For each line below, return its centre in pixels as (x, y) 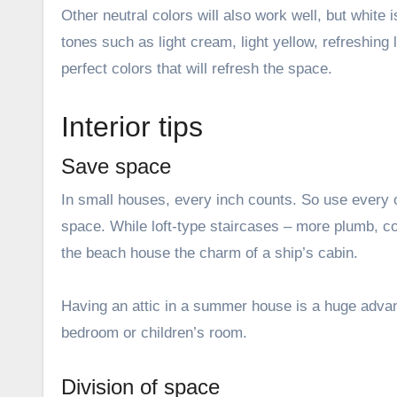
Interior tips (132, 126)
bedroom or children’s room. (154, 332)
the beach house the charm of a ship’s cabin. (210, 253)
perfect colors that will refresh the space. (197, 68)
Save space (116, 166)
